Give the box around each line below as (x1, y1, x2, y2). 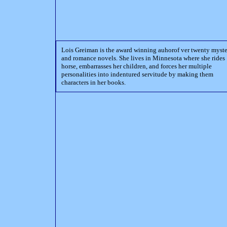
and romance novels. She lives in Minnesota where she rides (61, 54, 225, 62)
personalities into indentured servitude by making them (61, 70, 213, 78)
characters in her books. (61, 79, 126, 86)
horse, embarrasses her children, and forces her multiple (61, 62, 212, 70)
